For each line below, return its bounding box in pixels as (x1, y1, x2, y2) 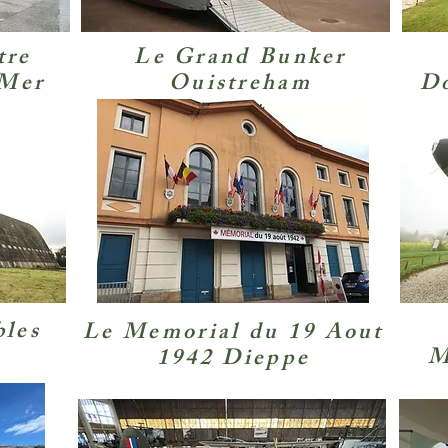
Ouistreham (168, 66, 312, 105)
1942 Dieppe (156, 341, 311, 380)
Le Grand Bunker (134, 40, 347, 79)
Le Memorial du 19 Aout (83, 315, 384, 354)
